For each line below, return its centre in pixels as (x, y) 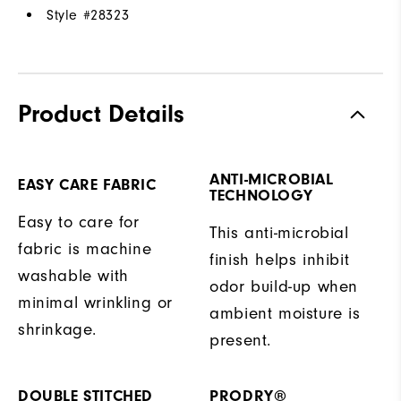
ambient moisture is (285, 313)
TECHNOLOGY (261, 195)
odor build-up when (284, 286)
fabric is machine (85, 249)
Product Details (101, 113)
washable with (73, 276)
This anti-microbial (279, 233)
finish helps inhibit (280, 260)
